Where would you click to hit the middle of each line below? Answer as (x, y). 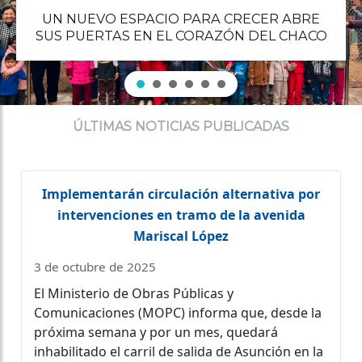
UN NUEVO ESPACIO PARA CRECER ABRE (181, 18)
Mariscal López (181, 236)
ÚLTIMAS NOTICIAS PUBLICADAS (181, 126)
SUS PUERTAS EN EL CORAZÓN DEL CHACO (181, 35)
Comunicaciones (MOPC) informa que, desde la (178, 312)
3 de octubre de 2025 (95, 266)
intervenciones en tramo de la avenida (181, 215)
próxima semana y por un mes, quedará (156, 332)
